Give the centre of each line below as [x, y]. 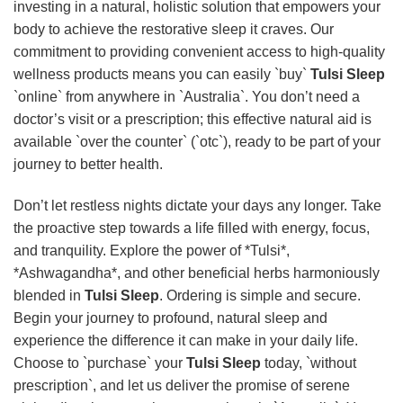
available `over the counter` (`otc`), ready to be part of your [197, 141]
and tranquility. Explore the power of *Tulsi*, [152, 250]
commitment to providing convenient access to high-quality [199, 51]
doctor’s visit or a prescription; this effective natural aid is [193, 119]
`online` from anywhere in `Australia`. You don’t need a [187, 96]
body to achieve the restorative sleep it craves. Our [174, 29]
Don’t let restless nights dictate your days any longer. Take [197, 205]
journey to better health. [88, 164]
